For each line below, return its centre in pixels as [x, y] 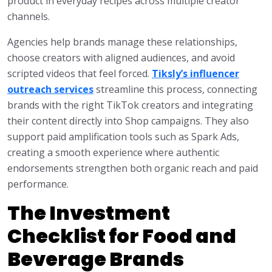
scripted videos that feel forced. [80, 74]
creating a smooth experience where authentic [113, 153]
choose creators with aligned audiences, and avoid [121, 58]
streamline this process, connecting [175, 90]
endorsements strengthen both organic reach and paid [133, 168]
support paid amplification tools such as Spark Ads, [123, 137]
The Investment [89, 213]
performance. [38, 184]
